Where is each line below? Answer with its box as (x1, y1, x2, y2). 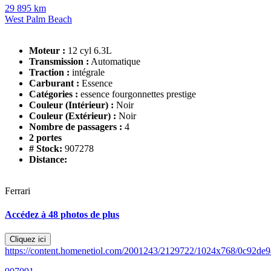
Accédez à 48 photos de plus (5, 209, 119, 220)
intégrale (72, 67, 105, 77)
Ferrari (5, 185, 30, 196)
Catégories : (29, 88, 78, 99)
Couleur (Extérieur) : (29, 110, 116, 121)
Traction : (29, 67, 70, 77)
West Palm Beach (5, 13, 72, 24)
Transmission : (29, 56, 89, 67)
